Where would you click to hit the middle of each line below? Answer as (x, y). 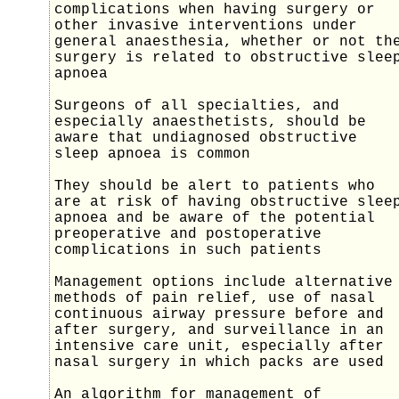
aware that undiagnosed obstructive (206, 138)
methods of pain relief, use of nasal (215, 299)
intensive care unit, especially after (219, 347)
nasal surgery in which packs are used (219, 363)
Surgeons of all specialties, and (197, 106)
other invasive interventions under (206, 26)
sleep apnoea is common (152, 155)
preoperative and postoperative (188, 235)
